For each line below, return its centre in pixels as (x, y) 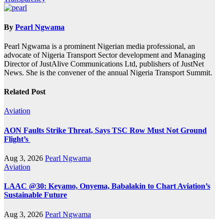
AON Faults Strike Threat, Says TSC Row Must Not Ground (105, 130)
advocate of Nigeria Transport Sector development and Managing (105, 55)
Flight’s (17, 139)
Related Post (25, 92)
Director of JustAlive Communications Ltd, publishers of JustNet (104, 64)
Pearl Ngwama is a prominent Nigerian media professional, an (99, 46)
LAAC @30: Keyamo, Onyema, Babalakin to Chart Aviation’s (107, 186)
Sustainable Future (35, 195)
